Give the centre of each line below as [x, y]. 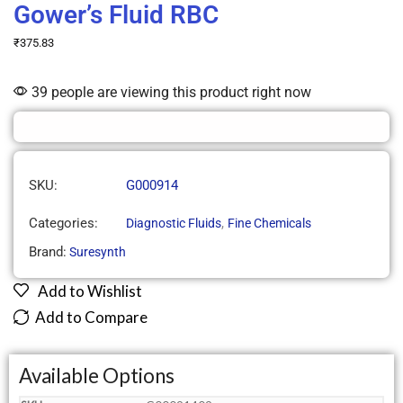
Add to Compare [91, 318]
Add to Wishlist [90, 291]
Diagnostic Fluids [174, 223]
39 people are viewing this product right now [170, 93]
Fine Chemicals [269, 223]
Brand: [48, 252]
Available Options [97, 376]
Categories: [63, 223]
